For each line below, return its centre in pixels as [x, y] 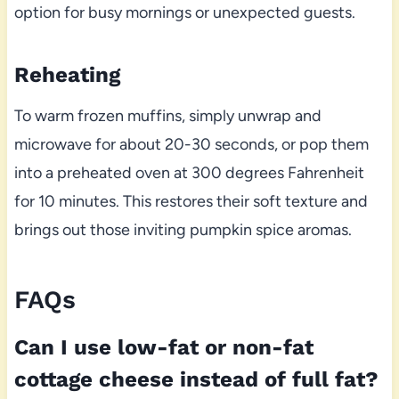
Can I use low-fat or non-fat [163, 348]
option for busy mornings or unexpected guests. [184, 13]
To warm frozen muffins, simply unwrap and [167, 116]
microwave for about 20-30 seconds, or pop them [191, 145]
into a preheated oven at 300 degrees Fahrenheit [189, 173]
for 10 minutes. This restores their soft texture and [191, 202]
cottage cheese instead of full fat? [196, 380]
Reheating [67, 75]
